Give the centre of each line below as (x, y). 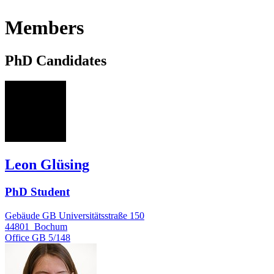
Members (44, 28)
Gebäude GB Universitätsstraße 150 (75, 215)
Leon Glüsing (47, 165)
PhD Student (37, 192)
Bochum (51, 226)
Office (17, 237)
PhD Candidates (56, 60)
